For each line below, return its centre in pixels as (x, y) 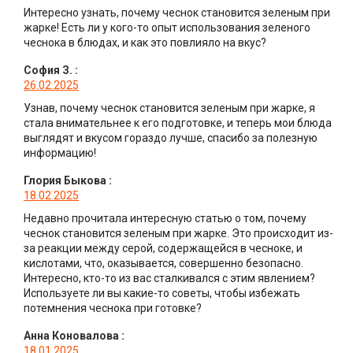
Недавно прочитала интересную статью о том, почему (165, 219)
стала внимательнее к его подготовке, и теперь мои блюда (178, 123)
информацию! (60, 153)
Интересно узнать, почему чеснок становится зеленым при (177, 13)
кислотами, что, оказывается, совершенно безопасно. (163, 264)
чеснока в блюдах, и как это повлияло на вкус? (145, 43)
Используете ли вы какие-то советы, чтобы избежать (162, 294)
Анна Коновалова (71, 336)
